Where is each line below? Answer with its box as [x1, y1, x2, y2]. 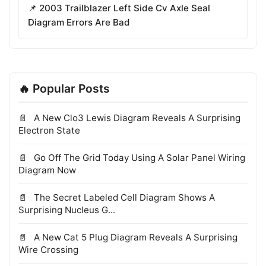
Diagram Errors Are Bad [28, 17, 130, 28]
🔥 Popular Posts [18, 81, 110, 96]
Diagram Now [18, 164, 76, 176]
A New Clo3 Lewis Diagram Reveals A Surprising [31, 112, 240, 124]
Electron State [18, 125, 80, 137]
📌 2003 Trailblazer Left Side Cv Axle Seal [28, 2, 210, 14]
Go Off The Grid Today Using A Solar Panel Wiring [31, 152, 245, 164]
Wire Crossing [18, 244, 78, 256]
